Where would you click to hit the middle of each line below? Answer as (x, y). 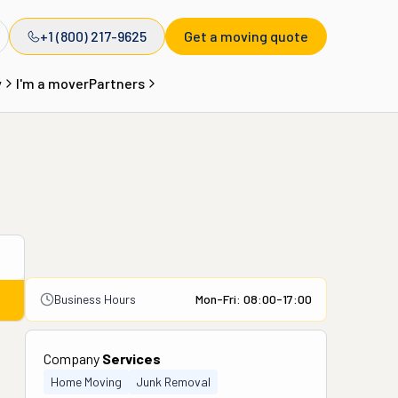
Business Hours (95, 299)
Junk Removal (173, 382)
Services (131, 358)
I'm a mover (52, 83)
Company (73, 358)
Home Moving (86, 382)
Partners (116, 83)
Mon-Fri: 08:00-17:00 (254, 299)
